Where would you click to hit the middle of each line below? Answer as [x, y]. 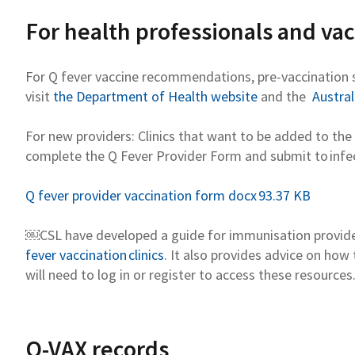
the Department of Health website [155, 96]
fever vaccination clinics [95, 254]
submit [291, 155]
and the [286, 96]
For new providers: [80, 136]
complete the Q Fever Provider [118, 155]
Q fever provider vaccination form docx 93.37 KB [168, 195]
